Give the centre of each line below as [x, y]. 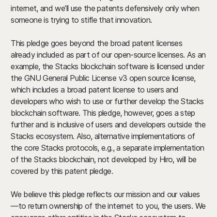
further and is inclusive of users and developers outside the [108, 124]
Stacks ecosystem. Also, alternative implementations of [103, 136]
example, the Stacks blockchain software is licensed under [107, 66]
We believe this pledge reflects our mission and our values [105, 194]
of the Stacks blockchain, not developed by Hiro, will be [104, 159]
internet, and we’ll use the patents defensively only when [105, 8]
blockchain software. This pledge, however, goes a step [103, 113]
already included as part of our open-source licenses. [98, 55]
